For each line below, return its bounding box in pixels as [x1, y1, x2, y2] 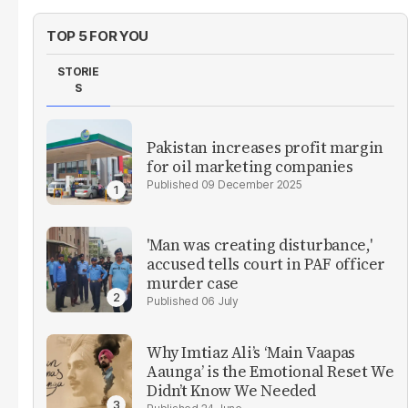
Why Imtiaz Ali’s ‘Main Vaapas [147, 342, 355, 364]
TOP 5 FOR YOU [46, 26, 149, 45]
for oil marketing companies [147, 155, 353, 178]
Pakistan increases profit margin [147, 136, 383, 158]
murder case [147, 272, 239, 295]
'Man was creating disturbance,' [147, 234, 372, 257]
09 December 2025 [200, 177, 302, 191]
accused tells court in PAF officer [147, 253, 386, 276]
